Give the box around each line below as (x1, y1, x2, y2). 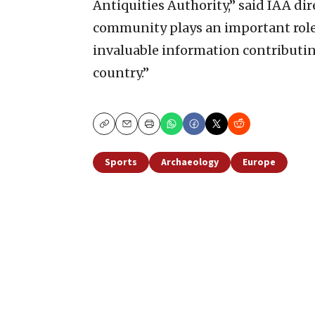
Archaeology (161, 155, 219, 170)
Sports (105, 155, 137, 170)
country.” (93, 65, 149, 82)
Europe (243, 155, 276, 170)
